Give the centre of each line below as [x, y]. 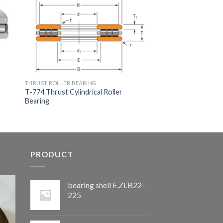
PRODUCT [52, 154]
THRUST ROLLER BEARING [60, 83]
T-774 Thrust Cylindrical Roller [73, 92]
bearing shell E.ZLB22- [106, 185]
